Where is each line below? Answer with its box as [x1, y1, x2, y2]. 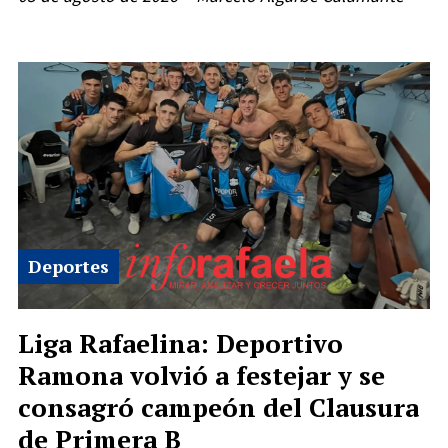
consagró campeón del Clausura [18, 389, 419, 424]
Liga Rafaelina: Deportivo [18, 325, 343, 360]
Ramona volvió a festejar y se [18, 357, 385, 392]
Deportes [28, 254, 109, 279]
